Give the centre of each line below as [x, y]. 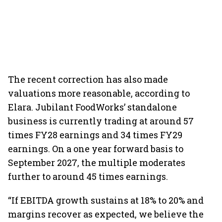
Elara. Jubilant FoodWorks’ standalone [92, 107]
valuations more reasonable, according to [99, 93]
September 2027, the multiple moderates [97, 163]
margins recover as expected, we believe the [106, 214]
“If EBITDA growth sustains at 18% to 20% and [106, 200]
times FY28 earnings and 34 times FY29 [95, 135]
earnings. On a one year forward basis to [96, 149]
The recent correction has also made [88, 79]
